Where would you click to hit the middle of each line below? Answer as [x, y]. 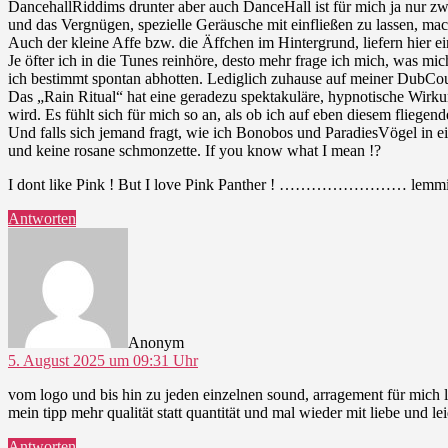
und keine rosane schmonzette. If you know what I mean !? [194, 150]
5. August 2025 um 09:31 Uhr [103, 360]
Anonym [156, 342]
